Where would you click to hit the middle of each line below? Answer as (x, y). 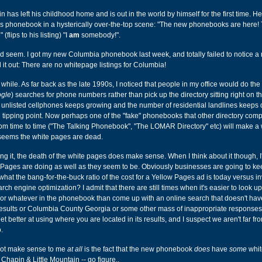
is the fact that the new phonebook (138, 249)
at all (75, 249)
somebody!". (100, 35)
